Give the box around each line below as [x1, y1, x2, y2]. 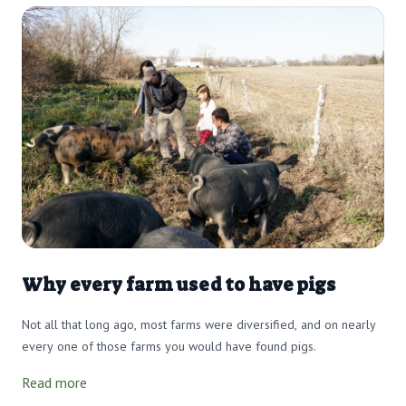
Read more [22, 373, 87, 392]
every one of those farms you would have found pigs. [22, 338, 316, 355]
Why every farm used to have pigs [22, 273, 335, 297]
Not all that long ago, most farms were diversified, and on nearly [22, 316, 376, 333]
